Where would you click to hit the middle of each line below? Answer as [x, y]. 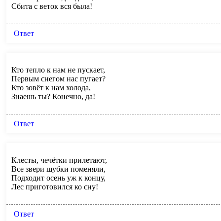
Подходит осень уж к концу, [58, 178]
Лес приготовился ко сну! [55, 186]
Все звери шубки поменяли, [58, 169]
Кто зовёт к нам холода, [51, 87]
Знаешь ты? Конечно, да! [53, 96]
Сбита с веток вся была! [52, 6]
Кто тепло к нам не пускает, [58, 70]
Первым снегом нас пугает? [58, 78]
